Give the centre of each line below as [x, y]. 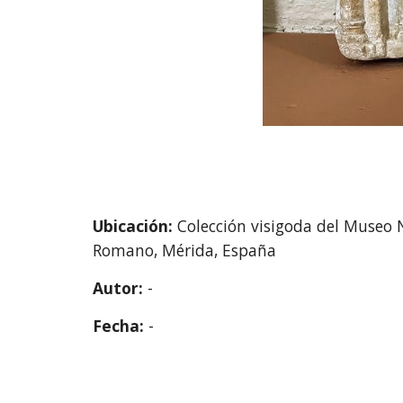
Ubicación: [134, 226]
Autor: [120, 288]
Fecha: [120, 326]
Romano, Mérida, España [184, 250]
